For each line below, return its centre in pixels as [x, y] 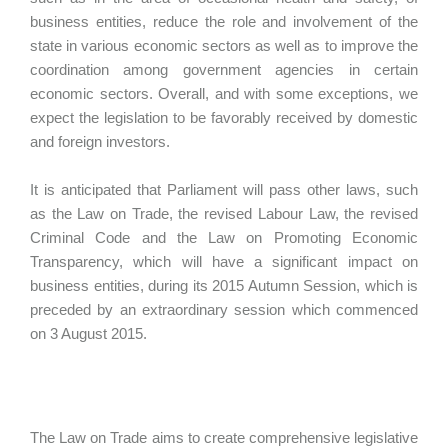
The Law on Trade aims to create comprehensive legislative [224, 437]
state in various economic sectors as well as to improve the [224, 45]
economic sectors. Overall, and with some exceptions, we [224, 93]
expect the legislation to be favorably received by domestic [224, 117]
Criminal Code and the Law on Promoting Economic [224, 237]
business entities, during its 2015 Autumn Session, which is [224, 285]
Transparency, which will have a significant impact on [224, 261]
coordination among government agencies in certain [224, 69]
